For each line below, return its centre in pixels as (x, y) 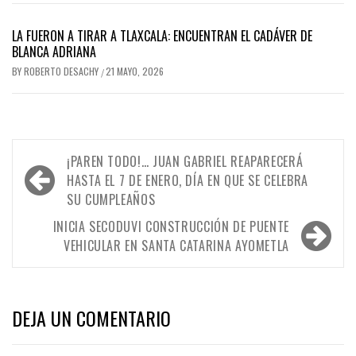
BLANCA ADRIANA (54, 51)
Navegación (69, 160)
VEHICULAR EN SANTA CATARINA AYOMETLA (176, 245)
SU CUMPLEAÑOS (111, 199)
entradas (57, 212)
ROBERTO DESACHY (62, 71)
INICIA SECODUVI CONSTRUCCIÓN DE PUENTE (171, 226)
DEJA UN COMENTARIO (91, 317)
